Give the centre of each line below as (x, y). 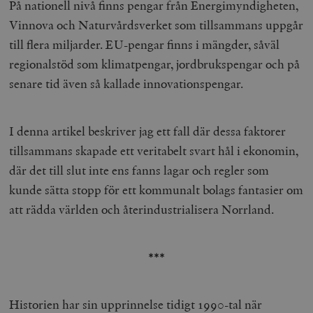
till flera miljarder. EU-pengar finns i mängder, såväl (145, 45)
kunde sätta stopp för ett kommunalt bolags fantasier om (156, 190)
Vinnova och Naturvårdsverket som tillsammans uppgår (156, 25)
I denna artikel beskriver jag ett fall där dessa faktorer (148, 131)
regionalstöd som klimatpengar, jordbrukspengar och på (155, 64)
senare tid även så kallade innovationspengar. (126, 84)
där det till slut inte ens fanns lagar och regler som (139, 170)
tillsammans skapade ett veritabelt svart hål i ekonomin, (154, 151)
